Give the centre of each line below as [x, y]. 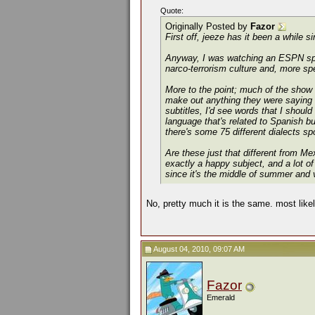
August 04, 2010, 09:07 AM [198, 249]
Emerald [221, 297]
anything [223, 100]
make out [186, 100]
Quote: [172, 11]
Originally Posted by [208, 26]
